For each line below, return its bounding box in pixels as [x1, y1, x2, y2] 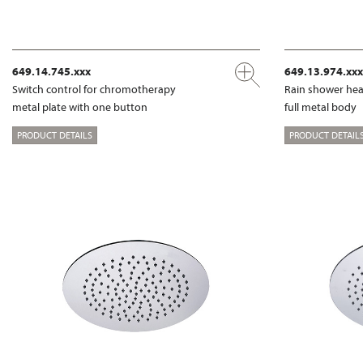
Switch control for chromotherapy [12, 82, 176, 97]
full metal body [284, 100, 357, 115]
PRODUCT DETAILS [17, 128, 92, 141]
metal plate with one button [12, 100, 147, 115]
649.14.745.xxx [12, 64, 91, 79]
